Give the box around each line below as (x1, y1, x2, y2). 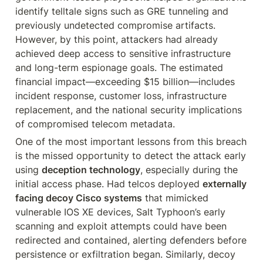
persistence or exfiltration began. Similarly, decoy (15, 248, 235, 260)
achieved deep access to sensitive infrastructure (15, 48, 231, 59)
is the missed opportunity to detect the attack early (15, 150, 246, 161)
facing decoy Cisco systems (15, 192, 142, 204)
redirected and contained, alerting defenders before (15, 234, 247, 246)
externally (203, 178, 247, 190)
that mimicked (142, 192, 208, 204)
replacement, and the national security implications (15, 104, 242, 116)
